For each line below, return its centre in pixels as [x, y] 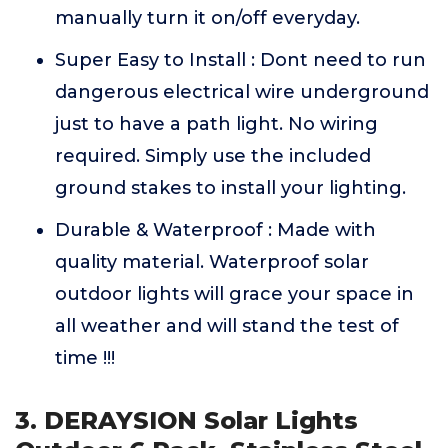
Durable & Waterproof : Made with [215, 230]
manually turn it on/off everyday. [207, 18]
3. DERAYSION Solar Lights [186, 420]
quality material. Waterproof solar [212, 262]
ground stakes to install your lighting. [230, 188]
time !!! [85, 358]
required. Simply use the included [213, 156]
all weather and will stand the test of [227, 326]
